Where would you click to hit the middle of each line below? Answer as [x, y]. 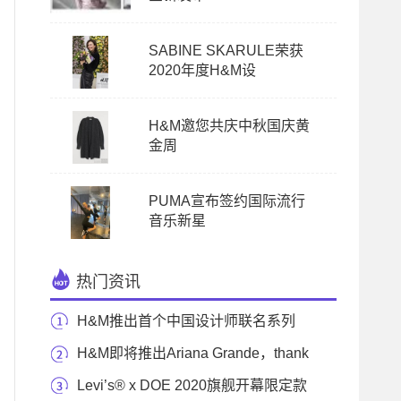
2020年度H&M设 [202, 70]
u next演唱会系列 [105, 385]
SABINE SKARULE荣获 [226, 51]
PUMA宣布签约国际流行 [227, 201]
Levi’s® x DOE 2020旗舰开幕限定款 [192, 385]
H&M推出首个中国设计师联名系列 [186, 321]
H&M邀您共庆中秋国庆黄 [229, 126]
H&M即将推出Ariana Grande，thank [193, 353]
